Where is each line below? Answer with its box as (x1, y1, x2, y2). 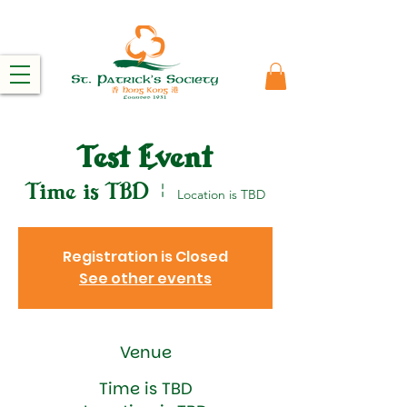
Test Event (77, 138, 213, 184)
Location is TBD (177, 185, 265, 203)
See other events (79, 267, 212, 289)
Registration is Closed (63, 245, 228, 267)
